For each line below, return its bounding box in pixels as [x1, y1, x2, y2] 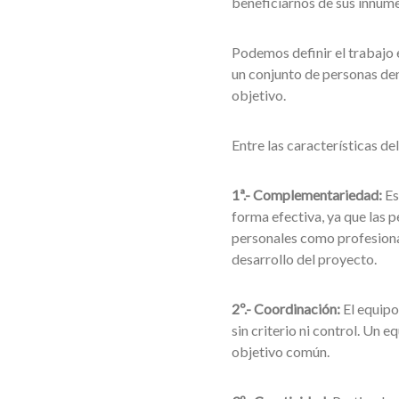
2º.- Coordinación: [231, 300, 340, 317]
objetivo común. [231, 343, 330, 360]
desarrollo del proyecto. [231, 250, 377, 267]
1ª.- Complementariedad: [231, 186, 382, 203]
